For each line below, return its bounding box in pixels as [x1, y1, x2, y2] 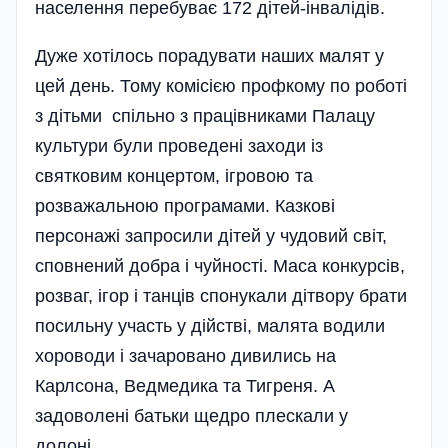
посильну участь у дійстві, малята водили [35, 315, 385, 336]
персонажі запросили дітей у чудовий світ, [35, 225, 387, 246]
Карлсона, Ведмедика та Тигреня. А [35, 375, 335, 396]
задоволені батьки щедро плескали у [35, 405, 348, 426]
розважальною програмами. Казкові [35, 195, 335, 216]
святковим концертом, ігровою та [35, 165, 313, 186]
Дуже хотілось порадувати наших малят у [35, 45, 384, 66]
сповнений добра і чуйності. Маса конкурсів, [35, 255, 405, 276]
